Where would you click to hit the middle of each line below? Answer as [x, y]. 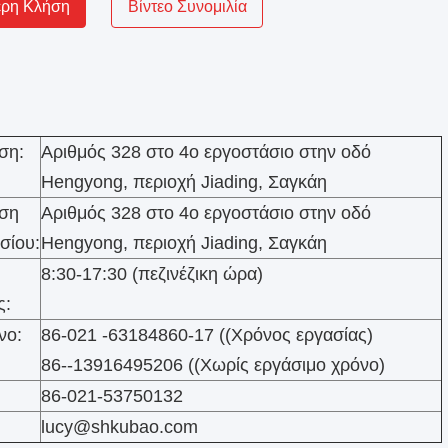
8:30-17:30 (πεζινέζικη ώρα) [152, 274]
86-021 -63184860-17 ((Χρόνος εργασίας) [207, 335]
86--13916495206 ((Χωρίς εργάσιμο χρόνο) [213, 365]
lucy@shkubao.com [119, 427]
